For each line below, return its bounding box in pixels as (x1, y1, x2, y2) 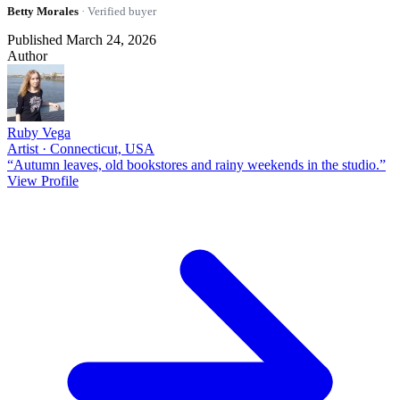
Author (7, 47, 47, 63)
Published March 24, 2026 (7, 31, 156, 47)
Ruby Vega (7, 124, 71, 140)
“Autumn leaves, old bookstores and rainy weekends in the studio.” (7, 156, 386, 172)
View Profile (7, 172, 79, 188)
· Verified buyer (79, 4, 156, 18)
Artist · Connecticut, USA (7, 140, 154, 156)
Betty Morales (7, 4, 79, 18)
